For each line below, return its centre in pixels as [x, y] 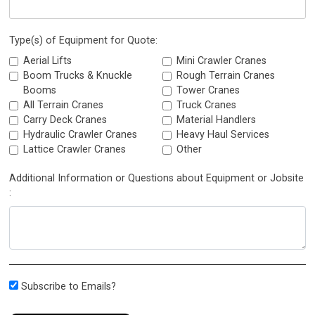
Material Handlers [216, 120]
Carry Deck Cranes [65, 120]
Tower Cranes [208, 90]
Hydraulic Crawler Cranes [81, 135]
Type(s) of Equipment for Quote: [84, 40]
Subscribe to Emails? [69, 287]
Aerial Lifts [48, 61]
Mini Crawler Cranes [221, 61]
